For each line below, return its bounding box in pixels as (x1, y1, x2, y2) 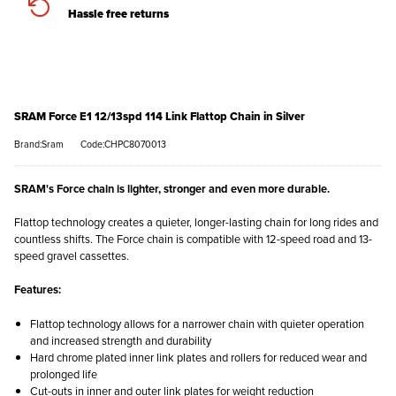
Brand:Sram (14, 136, 64, 150)
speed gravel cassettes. (14, 247, 129, 264)
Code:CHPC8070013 (80, 136, 166, 150)
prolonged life (30, 365, 97, 382)
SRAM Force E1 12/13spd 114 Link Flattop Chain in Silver (14, 107, 305, 125)
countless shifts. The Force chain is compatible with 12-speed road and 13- (14, 231, 372, 247)
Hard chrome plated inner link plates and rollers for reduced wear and (30, 348, 367, 365)
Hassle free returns (68, 4, 169, 22)
